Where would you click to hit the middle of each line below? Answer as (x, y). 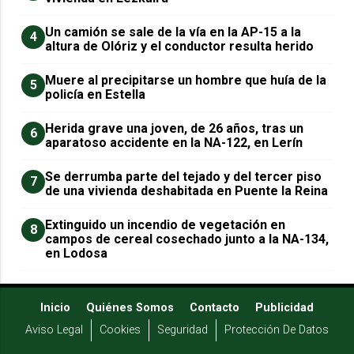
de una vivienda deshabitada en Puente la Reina (187, 190)
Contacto (215, 307)
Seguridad (183, 330)
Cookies (120, 330)
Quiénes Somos (130, 307)
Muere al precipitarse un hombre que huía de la (186, 80)
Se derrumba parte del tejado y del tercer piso (184, 176)
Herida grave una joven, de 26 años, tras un (175, 128)
